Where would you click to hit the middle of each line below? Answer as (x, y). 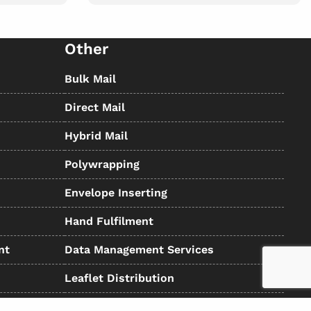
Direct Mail (94, 107)
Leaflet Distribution (119, 278)
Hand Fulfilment (109, 221)
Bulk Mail (90, 78)
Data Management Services (139, 249)
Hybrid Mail (96, 135)
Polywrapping (102, 164)
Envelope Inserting (116, 192)
